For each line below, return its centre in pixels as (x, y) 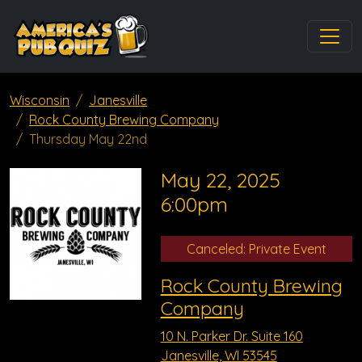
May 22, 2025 (220, 180)
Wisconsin (40, 100)
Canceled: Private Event (256, 249)
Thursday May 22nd (88, 139)
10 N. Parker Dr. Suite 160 (232, 336)
